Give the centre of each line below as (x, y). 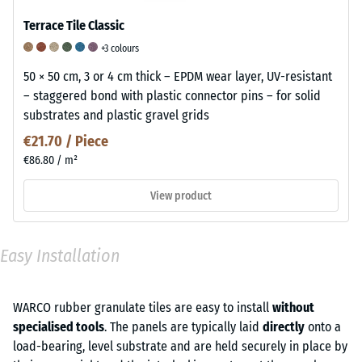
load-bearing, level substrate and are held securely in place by (180, 347)
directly (284, 327)
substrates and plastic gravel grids (116, 116)
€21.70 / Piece (66, 142)
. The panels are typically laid (183, 327)
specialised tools (59, 327)
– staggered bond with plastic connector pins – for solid (172, 96)
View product (181, 196)
